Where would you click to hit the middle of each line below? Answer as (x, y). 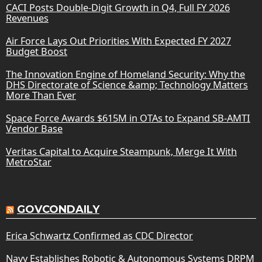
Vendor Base (34, 128)
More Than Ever (41, 95)
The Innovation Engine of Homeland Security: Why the (125, 74)
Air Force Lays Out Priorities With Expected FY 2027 (118, 41)
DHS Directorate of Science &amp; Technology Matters (127, 85)
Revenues (27, 18)
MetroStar (29, 162)
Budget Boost (37, 51)
